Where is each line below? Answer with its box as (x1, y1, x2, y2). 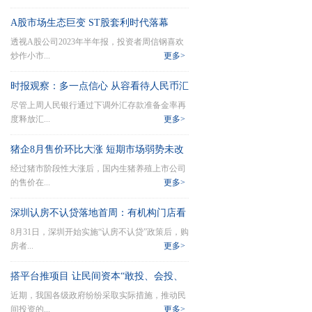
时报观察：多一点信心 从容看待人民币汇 (10, 81, 189, 91)
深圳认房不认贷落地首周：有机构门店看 (10, 208, 186, 218)
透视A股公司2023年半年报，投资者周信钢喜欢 (10, 37, 184, 47)
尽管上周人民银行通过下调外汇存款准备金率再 (10, 100, 186, 110)
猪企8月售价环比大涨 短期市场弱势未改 (10, 144, 184, 155)
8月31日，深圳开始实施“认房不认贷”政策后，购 (10, 227, 189, 237)
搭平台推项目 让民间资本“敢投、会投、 (10, 271, 183, 281)
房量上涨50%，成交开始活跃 (10, 232, 136, 242)
